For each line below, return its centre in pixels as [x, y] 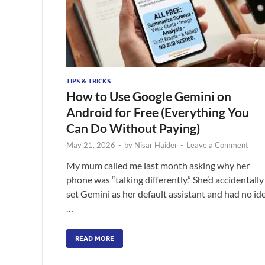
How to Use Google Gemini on [149, 96]
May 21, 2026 [91, 145]
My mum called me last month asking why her [158, 165]
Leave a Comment [217, 145]
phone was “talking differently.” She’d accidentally [165, 179]
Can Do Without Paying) [133, 128]
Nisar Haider [156, 145]
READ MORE [95, 238]
